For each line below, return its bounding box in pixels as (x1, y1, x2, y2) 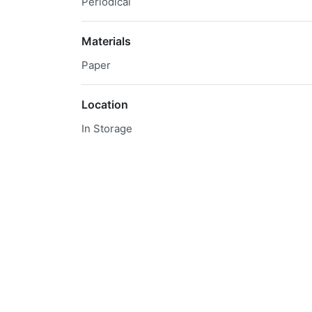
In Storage (81, 122, 132, 135)
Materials (81, 34, 131, 48)
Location (81, 97, 128, 111)
